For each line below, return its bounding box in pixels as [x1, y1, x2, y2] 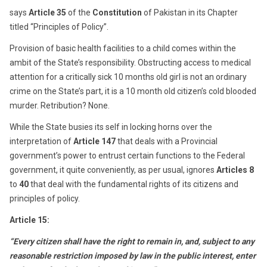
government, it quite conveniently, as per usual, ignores [10, 164, 216, 175]
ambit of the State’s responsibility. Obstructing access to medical [10, 57, 251, 67]
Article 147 [73, 136, 116, 146]
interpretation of [10, 136, 73, 146]
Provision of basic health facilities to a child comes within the [10, 43, 236, 53]
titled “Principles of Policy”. [10, 21, 108, 32]
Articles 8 [216, 164, 254, 175]
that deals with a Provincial [116, 136, 218, 146]
